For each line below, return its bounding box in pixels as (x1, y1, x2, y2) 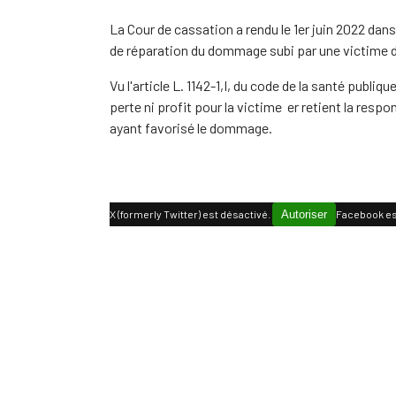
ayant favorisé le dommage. (110, 119, 272, 136)
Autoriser (281, 208, 327, 221)
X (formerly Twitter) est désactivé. (110, 208, 272, 220)
